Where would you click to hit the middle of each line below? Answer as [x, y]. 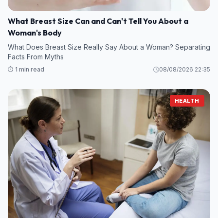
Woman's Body [35, 33]
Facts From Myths [36, 57]
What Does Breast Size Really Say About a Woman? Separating [109, 47]
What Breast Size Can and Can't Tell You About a [98, 21]
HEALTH [187, 101]
